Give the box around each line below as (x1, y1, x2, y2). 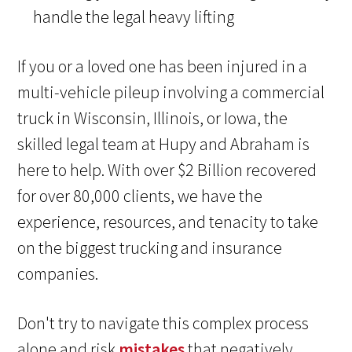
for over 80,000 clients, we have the (17, 184, 263, 207)
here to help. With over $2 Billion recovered (17, 158, 317, 181)
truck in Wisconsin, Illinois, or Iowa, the (17, 106, 288, 129)
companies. (17, 262, 99, 284)
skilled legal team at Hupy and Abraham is (17, 132, 310, 155)
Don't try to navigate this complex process (17, 311, 310, 334)
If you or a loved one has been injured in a (17, 54, 308, 77)
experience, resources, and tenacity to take (17, 210, 319, 233)
